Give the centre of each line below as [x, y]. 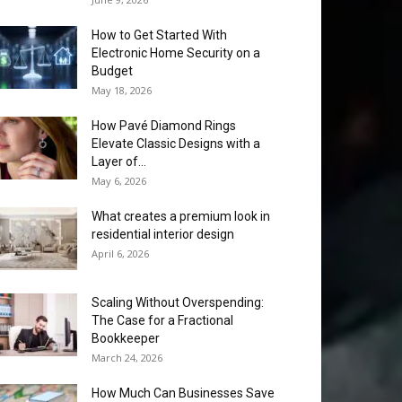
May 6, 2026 [119, 181]
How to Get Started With [159, 35]
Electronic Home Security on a [176, 53]
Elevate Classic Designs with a [176, 144]
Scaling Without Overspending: [178, 302]
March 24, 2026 [127, 358]
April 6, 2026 [120, 253]
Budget [112, 71]
